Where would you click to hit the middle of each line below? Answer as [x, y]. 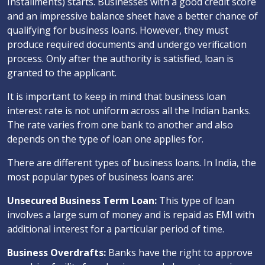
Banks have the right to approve [179, 253]
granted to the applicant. [62, 73]
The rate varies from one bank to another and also [120, 125]
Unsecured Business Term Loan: [83, 201]
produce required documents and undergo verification [127, 44]
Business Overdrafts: [56, 253]
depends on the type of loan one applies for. [105, 139]
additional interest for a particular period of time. [116, 229]
